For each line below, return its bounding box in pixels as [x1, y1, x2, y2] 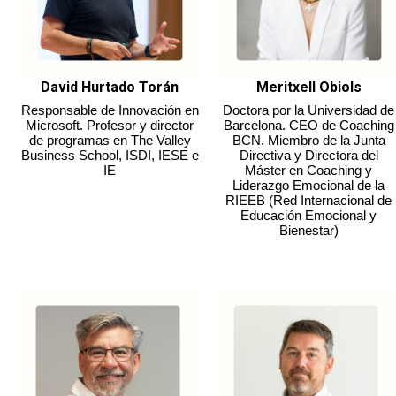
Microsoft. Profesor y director [26, 117, 194, 133]
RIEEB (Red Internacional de [225, 192, 392, 208]
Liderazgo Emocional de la [232, 177, 385, 193]
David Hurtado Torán [41, 78, 179, 95]
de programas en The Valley [28, 132, 191, 148]
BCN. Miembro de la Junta [232, 132, 385, 148]
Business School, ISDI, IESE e [20, 147, 199, 163]
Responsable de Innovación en [20, 102, 199, 118]
